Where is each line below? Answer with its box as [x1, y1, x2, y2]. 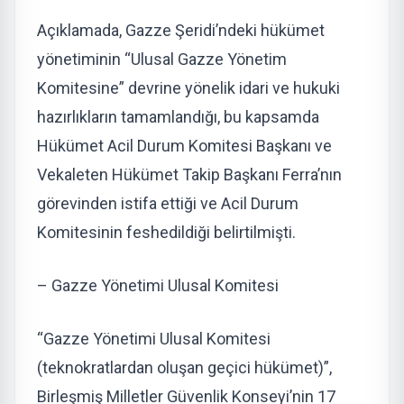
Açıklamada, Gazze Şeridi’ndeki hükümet [37, 20, 325, 40]
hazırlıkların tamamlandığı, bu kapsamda [37, 106, 319, 126]
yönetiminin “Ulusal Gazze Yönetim [37, 49, 287, 69]
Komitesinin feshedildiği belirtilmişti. [37, 222, 296, 242]
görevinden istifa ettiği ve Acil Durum [37, 193, 298, 213]
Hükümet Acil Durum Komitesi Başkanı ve [37, 135, 332, 155]
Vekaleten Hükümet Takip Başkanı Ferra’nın [37, 164, 342, 184]
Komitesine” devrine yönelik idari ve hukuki [37, 78, 340, 97]
